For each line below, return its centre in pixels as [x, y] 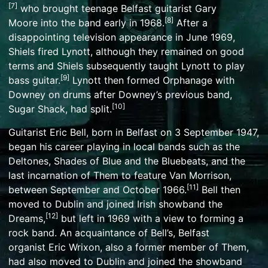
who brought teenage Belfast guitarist [106, 9]
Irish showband [171, 204]
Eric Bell [68, 132]
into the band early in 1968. [101, 23]
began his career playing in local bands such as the [124, 146]
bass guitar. [34, 80]
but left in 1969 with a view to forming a [151, 218]
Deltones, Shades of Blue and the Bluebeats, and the [127, 161]
